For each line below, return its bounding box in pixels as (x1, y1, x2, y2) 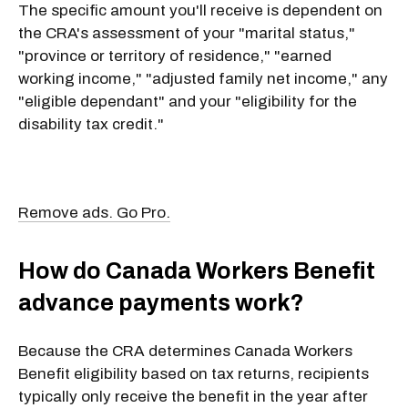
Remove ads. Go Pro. (18, 203, 170, 221)
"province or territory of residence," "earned (18, 46, 331, 65)
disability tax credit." (18, 115, 164, 133)
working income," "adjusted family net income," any (18, 69, 388, 87)
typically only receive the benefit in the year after (18, 387, 368, 405)
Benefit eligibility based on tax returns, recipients (18, 364, 369, 382)
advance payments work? (18, 291, 304, 316)
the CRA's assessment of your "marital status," (18, 24, 355, 42)
